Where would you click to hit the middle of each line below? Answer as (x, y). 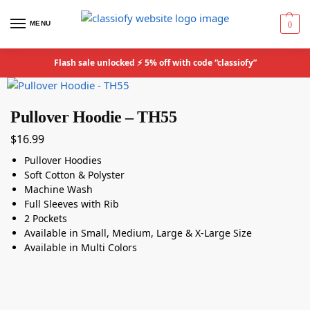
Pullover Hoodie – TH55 (93, 117)
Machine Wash (58, 189)
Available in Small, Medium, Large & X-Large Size (138, 232)
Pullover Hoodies (63, 160)
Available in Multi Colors (81, 247)
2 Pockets (46, 218)
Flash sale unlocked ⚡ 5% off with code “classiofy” (155, 63)
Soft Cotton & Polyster (74, 174)
